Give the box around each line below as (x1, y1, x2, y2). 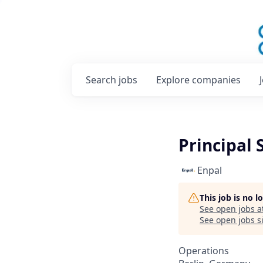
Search (86, 73, 119, 86)
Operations (178, 244, 229, 257)
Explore (156, 73, 192, 86)
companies (192, 73, 241, 86)
